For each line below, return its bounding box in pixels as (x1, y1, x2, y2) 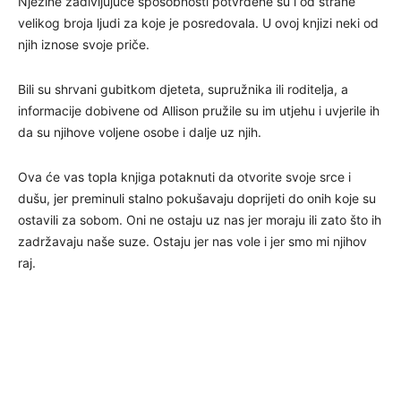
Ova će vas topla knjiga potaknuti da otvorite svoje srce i (18, 169, 351, 185)
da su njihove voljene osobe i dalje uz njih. (18, 124, 261, 141)
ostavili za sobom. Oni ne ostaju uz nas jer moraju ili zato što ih (18, 212, 381, 228)
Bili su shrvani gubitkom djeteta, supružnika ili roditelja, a (18, 81, 348, 98)
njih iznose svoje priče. (18, 37, 149, 53)
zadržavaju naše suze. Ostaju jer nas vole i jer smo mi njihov (18, 234, 367, 250)
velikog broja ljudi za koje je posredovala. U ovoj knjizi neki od (18, 15, 379, 31)
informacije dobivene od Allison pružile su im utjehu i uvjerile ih (18, 103, 380, 119)
